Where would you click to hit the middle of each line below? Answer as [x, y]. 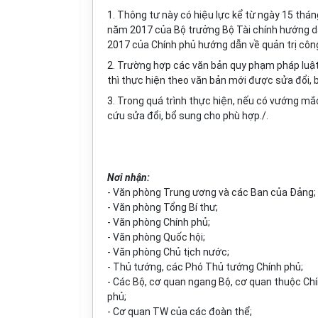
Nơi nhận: [128, 177]
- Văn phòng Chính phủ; [159, 222]
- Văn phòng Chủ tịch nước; [168, 252]
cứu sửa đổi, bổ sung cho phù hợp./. [188, 116]
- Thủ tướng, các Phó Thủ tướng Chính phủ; [205, 267]
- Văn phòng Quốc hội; [156, 237]
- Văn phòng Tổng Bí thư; [163, 207]
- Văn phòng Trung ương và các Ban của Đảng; [212, 192]
